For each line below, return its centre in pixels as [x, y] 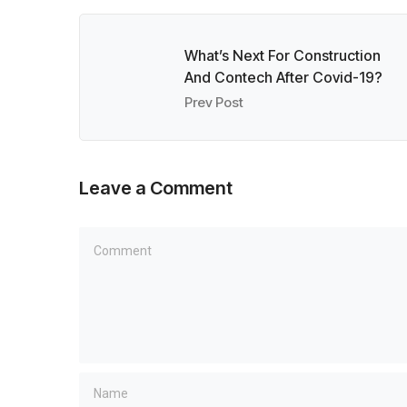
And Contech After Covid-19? [283, 77]
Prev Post [214, 102]
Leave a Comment [156, 188]
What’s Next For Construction [283, 55]
